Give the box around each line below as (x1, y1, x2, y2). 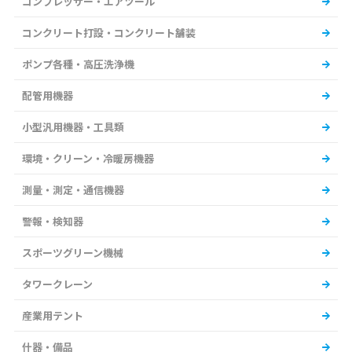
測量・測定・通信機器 (22, 182, 124, 198)
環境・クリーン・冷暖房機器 (22, 151, 154, 167)
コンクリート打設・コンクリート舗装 (22, 25, 196, 41)
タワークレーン (22, 277, 93, 292)
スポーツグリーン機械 (22, 245, 123, 261)
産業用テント (22, 308, 83, 324)
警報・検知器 (22, 214, 83, 229)
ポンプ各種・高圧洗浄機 (22, 57, 134, 72)
